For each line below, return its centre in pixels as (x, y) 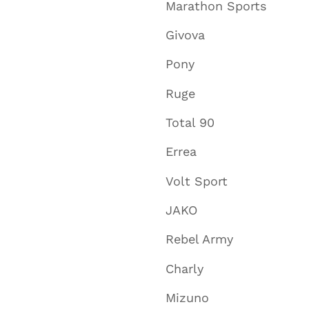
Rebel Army (199, 239)
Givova (185, 34)
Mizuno (187, 297)
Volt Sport (197, 181)
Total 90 (190, 122)
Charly (185, 268)
